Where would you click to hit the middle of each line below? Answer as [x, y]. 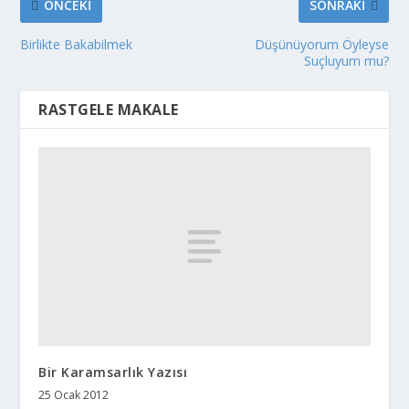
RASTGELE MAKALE [109, 110]
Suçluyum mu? [346, 61]
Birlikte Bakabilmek [77, 45]
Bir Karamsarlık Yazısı [113, 372]
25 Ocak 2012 [74, 394]
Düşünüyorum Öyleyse [321, 45]
